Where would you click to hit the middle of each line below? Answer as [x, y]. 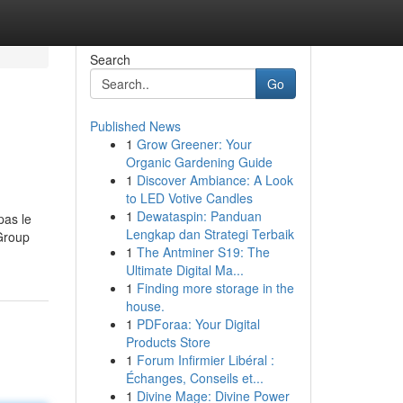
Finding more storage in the [215, 288]
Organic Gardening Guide [199, 162]
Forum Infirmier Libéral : [205, 360]
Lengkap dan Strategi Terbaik [210, 234]
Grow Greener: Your [194, 144]
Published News [135, 126]
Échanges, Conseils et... [194, 378]
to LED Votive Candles [189, 198]
